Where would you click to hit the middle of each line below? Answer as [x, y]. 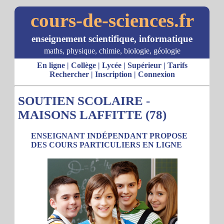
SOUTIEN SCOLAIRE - [84, 101]
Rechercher [69, 74]
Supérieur [144, 65]
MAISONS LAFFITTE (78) [92, 115]
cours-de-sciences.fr [112, 20]
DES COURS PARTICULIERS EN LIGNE [106, 145]
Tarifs [177, 65]
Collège [83, 65]
